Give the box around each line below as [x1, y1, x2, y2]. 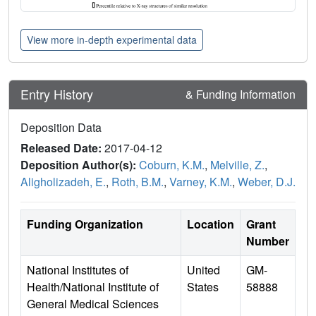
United [187, 261, 220, 278]
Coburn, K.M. [139, 156, 205, 173]
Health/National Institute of [27, 278, 159, 295]
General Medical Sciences [27, 295, 159, 312]
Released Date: [20, 139, 104, 156]
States [187, 278, 219, 295]
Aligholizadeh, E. [20, 173, 106, 190]
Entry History [20, 85, 97, 104]
